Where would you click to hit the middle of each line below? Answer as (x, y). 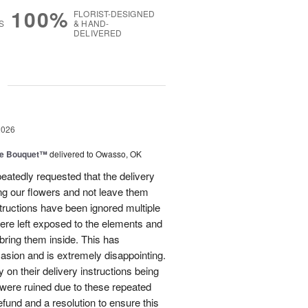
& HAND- (91, 23)
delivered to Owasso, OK (96, 154)
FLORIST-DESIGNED (114, 14)
